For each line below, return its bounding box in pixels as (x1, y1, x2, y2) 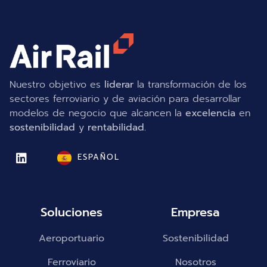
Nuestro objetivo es (10, 77, 101, 92)
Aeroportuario (39, 231, 104, 246)
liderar (101, 77, 133, 92)
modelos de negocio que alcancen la (10, 105, 185, 120)
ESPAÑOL (77, 151, 120, 163)
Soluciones (41, 203, 103, 222)
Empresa (171, 203, 220, 222)
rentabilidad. (88, 120, 146, 135)
